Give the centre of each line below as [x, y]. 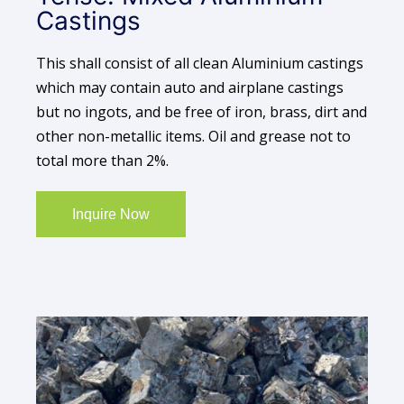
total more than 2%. [102, 160]
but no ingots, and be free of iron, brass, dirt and [202, 111]
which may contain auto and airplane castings [190, 87]
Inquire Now [110, 214]
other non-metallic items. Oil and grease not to [193, 136]
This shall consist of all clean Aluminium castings [200, 63]
